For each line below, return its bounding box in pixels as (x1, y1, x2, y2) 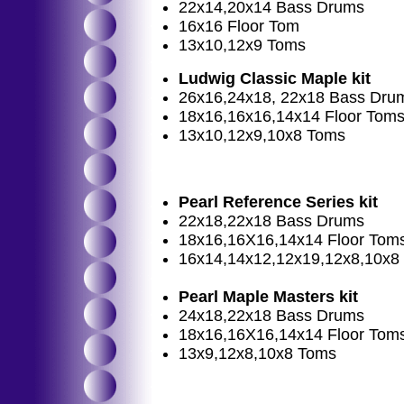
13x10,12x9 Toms (179, 36, 306, 54)
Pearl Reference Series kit (179, 193, 378, 211)
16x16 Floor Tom (179, 17, 299, 35)
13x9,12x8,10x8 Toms (179, 344, 336, 363)
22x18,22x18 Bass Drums (179, 212, 364, 230)
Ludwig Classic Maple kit (179, 69, 371, 87)
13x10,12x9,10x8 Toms (179, 126, 345, 144)
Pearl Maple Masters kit (179, 288, 358, 306)
